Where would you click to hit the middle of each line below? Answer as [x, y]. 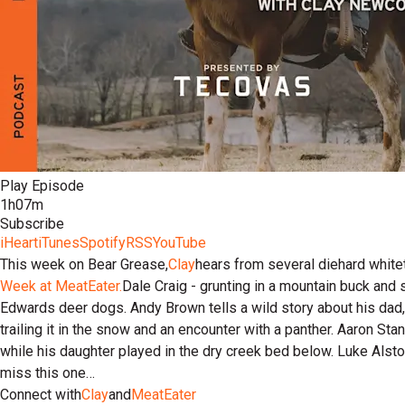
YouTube [179, 243]
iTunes [59, 243]
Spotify [103, 243]
